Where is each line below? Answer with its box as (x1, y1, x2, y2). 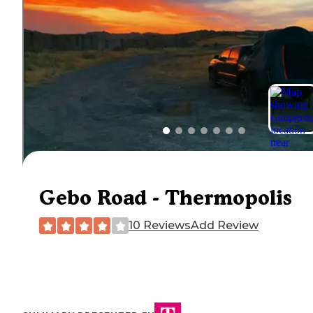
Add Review (191, 219, 259, 233)
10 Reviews (129, 219, 191, 233)
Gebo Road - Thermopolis (39, 185, 292, 210)
